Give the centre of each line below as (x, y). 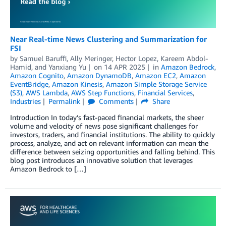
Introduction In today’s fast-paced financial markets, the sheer (107, 117)
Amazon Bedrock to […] (48, 168)
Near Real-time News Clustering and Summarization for (108, 39)
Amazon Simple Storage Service (156, 84)
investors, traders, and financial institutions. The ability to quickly (112, 134)
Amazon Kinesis (77, 84)
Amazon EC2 (156, 75)
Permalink (64, 101)
